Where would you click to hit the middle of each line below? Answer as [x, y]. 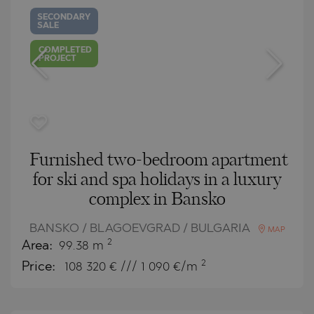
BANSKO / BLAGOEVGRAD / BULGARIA [141, 228]
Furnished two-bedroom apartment [158, 160]
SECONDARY [64, 17]
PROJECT [58, 59]
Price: [40, 267]
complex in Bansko [157, 199]
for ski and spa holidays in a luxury [157, 180]
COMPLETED [66, 51]
